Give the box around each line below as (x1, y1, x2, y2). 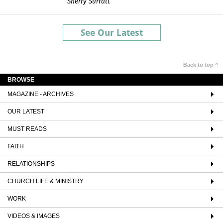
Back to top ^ (183, 61, 218, 68)
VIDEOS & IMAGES (7, 212, 60, 220)
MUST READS (7, 125, 47, 132)
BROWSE (7, 76, 34, 83)
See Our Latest (80, 27, 143, 38)
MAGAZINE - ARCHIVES (7, 90, 74, 98)
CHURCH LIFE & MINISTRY (7, 177, 84, 185)
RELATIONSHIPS (7, 160, 55, 167)
